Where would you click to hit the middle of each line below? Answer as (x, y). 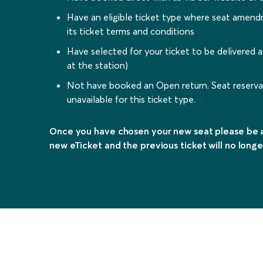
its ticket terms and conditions (131, 31)
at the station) (97, 65)
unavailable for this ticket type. (131, 99)
